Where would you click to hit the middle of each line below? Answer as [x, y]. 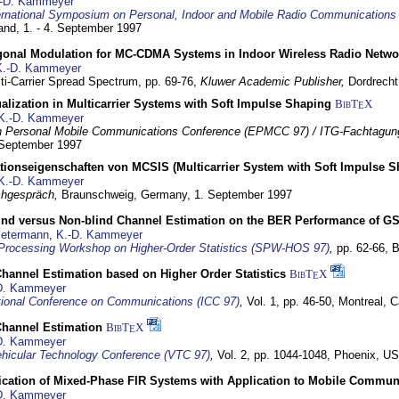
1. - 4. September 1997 [82, 28]
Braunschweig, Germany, [128, 195]
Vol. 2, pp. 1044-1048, [276, 355]
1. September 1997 [243, 195]
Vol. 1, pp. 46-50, [293, 301]
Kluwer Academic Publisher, [274, 81]
